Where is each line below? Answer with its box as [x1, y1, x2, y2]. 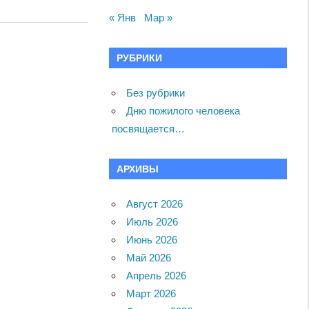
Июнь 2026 [126, 233, 178, 246]
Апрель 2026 [126, 269, 187, 281]
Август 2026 [126, 197, 183, 210]
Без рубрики [126, 86, 186, 99]
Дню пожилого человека [126, 104, 241, 117]
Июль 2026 [126, 215, 179, 228]
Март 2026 [126, 287, 177, 299]
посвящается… [112, 122, 186, 134]
